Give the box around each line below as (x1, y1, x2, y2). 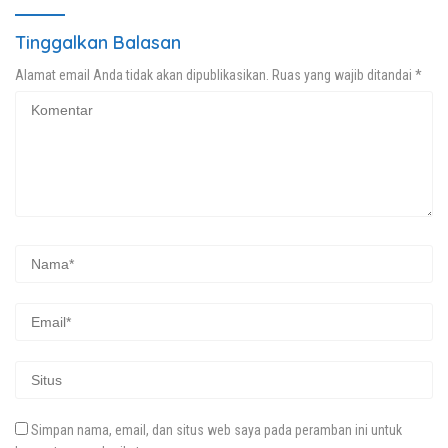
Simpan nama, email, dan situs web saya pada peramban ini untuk (31, 421, 402, 438)
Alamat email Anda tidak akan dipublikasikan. (15, 66, 269, 83)
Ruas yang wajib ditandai (272, 66, 415, 83)
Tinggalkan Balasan (15, 30, 181, 54)
